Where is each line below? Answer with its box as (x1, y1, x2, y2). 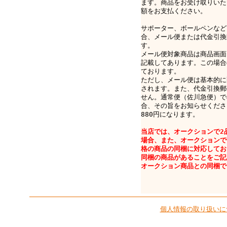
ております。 (140, 67, 180, 75)
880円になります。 (140, 110, 199, 118)
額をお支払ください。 (140, 7, 207, 15)
